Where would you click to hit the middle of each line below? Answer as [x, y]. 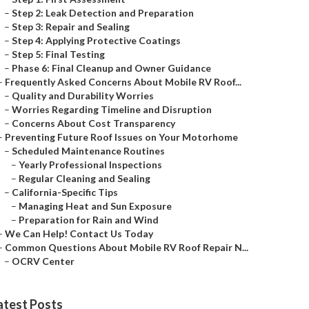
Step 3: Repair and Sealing [71, 27]
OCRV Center [43, 261]
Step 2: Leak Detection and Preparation [103, 13]
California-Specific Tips [65, 192]
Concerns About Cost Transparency [93, 123]
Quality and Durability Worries [83, 96]
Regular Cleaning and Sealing [84, 178]
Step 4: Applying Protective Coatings [96, 40]
